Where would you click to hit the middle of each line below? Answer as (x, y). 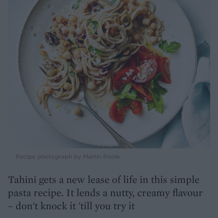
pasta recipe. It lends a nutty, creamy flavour (105, 193)
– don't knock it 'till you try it (71, 206)
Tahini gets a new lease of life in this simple (104, 180)
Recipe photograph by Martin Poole (68, 157)
